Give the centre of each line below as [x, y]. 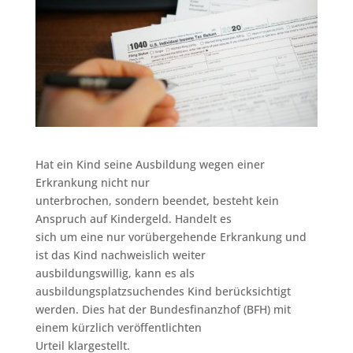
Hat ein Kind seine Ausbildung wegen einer [150, 164]
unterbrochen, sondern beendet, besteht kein [157, 200]
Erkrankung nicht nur [92, 182]
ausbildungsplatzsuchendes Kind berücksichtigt [163, 291]
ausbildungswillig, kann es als [115, 273]
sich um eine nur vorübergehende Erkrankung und [171, 236]
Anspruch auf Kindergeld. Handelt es [133, 218]
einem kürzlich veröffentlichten [118, 327]
